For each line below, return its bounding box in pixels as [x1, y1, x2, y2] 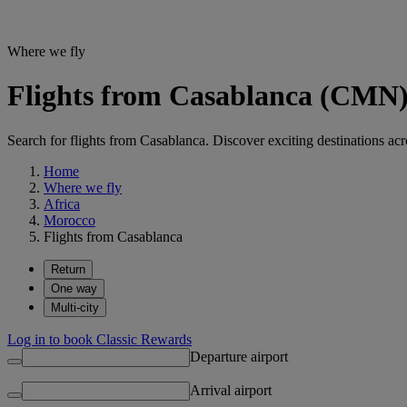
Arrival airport [190, 382, 272, 398]
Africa [44, 195, 80, 212]
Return [51, 262, 85, 276]
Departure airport [190, 348, 288, 364]
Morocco [44, 212, 95, 228]
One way [51, 281, 97, 295]
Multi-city [51, 300, 99, 314]
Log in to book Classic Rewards [7, 331, 192, 347]
